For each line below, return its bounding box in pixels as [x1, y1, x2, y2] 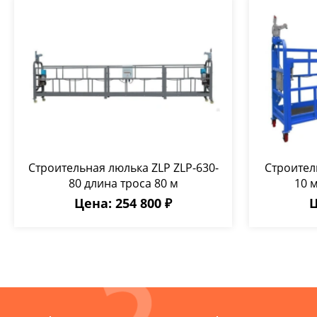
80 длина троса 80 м [68, 175, 178, 191]
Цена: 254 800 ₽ [74, 195, 172, 212]
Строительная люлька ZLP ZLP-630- [28, 160, 219, 175]
